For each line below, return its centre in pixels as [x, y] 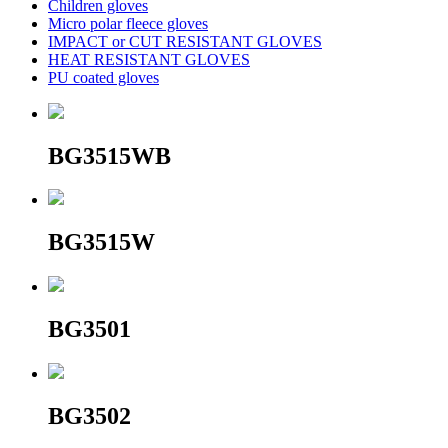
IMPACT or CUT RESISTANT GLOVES [185, 41]
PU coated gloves [103, 77]
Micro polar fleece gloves [128, 23]
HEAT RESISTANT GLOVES [149, 59]
